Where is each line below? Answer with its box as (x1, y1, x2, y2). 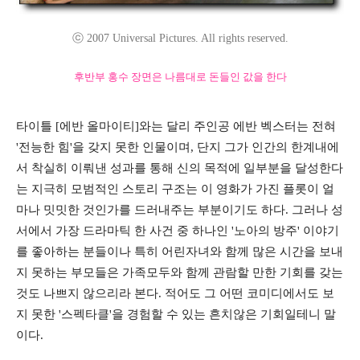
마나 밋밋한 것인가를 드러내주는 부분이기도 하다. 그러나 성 (16, 202, 343, 216)
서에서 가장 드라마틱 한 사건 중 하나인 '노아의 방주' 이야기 (16, 223, 339, 237)
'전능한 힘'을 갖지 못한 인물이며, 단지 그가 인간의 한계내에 (16, 140, 339, 153)
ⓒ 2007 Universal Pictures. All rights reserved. (72, 31, 288, 44)
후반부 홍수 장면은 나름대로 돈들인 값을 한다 (73, 70, 287, 83)
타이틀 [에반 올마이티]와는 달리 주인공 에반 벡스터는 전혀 (16, 119, 336, 133)
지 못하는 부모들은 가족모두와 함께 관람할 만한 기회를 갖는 (16, 265, 343, 279)
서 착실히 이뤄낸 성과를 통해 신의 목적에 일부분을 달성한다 (16, 161, 343, 174)
